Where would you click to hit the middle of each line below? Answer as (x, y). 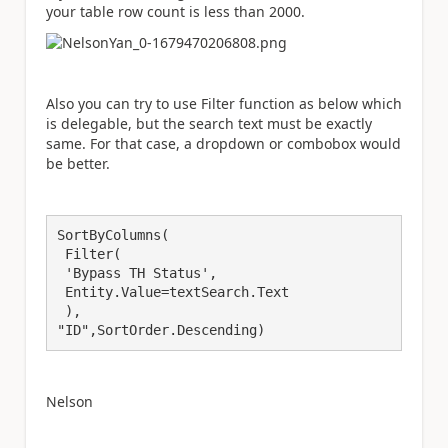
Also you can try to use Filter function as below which (224, 104)
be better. (78, 164)
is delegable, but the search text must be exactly (209, 124)
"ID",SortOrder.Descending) (165, 330)
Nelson (69, 402)
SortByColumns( (113, 235)
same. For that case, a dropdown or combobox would (223, 144)
